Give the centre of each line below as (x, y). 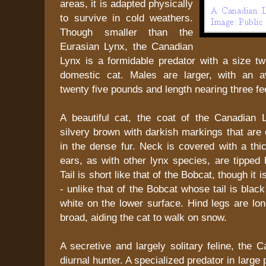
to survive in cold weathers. (126, 18)
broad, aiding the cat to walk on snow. (143, 217)
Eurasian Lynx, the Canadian (126, 46)
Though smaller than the (126, 32)
